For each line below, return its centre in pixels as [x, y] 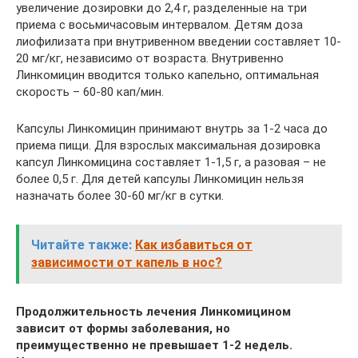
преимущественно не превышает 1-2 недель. [154, 345]
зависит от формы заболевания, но [123, 328]
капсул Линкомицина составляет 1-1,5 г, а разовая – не [171, 162]
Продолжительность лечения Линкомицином [153, 311]
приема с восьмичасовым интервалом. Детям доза [159, 24]
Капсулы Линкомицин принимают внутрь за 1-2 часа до [172, 128]
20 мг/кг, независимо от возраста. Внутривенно [150, 58]
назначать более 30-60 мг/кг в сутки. [120, 195]
